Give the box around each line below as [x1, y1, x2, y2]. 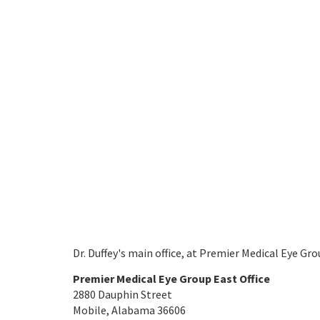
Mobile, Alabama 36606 [73, 303, 186, 317]
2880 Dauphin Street [73, 287, 172, 301]
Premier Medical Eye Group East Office [73, 271, 270, 286]
